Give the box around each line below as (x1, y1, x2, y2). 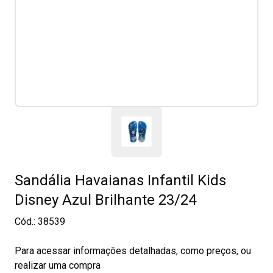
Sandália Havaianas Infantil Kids (15, 172, 226, 189)
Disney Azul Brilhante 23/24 (15, 191, 196, 208)
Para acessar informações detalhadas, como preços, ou (15, 245, 251, 257)
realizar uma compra (15, 260, 101, 271)
